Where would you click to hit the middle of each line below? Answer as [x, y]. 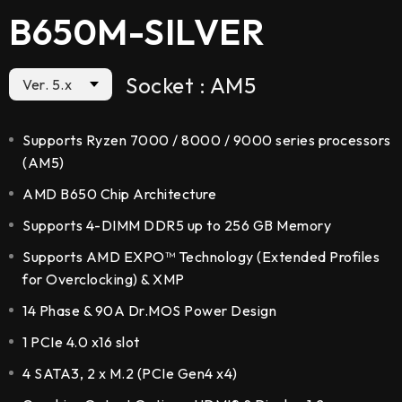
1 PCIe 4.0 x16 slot [81, 342]
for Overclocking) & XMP [104, 280]
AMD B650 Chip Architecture [119, 194]
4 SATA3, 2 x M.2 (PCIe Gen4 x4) [130, 374]
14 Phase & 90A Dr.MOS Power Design [149, 311]
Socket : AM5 [191, 86]
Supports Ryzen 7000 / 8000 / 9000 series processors [207, 140]
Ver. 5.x [47, 85]
